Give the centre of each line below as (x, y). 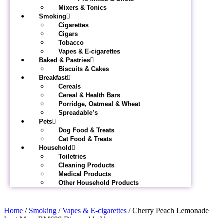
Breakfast (53, 78)
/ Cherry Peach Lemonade (168, 210)
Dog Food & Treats (86, 130)
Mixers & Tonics (82, 8)
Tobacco (71, 43)
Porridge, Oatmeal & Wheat (99, 104)
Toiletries (72, 156)
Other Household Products (99, 183)
